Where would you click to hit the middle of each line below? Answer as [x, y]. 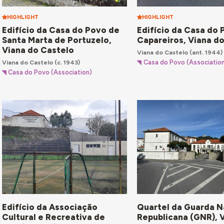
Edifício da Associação [49, 207]
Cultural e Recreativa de [53, 217]
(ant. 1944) [205, 52]
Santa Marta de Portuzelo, [56, 40]
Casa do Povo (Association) [50, 72]
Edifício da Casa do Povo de [60, 30]
